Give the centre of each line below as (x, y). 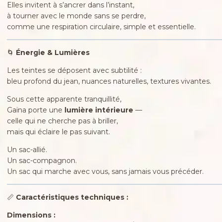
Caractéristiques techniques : (72, 197)
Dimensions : (31, 215)
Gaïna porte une (35, 110)
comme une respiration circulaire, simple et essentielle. (101, 27)
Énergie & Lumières (53, 52)
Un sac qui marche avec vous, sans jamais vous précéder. (105, 171)
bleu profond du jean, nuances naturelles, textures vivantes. (109, 81)
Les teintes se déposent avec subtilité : (74, 70)
